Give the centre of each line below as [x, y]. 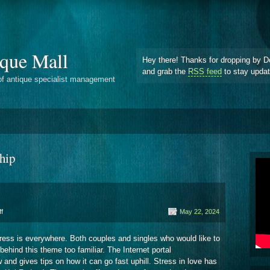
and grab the [165, 71]
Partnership [19, 220]
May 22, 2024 [199, 211]
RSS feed [205, 71]
